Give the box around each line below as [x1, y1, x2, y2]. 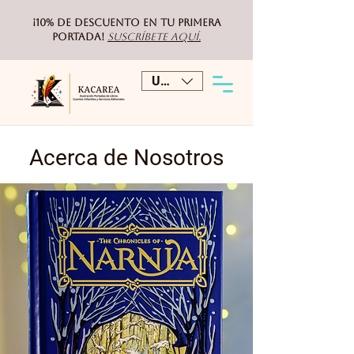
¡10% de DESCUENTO [32, 17, 140, 28]
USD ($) [152, 73, 196, 88]
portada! [52, 31, 104, 43]
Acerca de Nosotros [29, 145, 224, 171]
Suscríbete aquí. [107, 31, 201, 43]
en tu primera [142, 17, 221, 28]
